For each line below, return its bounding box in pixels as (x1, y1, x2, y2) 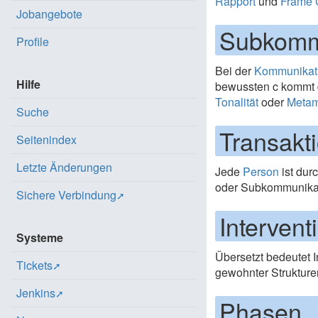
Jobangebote (16, 6, 82, 22)
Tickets (16, 257, 53, 273)
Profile (16, 33, 49, 50)
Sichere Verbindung (16, 187, 116, 203)
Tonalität (215, 94, 259, 110)
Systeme (16, 229, 63, 246)
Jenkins (16, 285, 55, 301)
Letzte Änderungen (16, 159, 112, 175)
